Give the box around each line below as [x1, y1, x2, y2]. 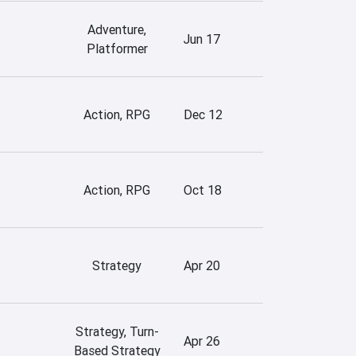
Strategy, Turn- [75, 323, 159, 339]
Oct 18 [184, 181, 222, 198]
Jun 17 [184, 30, 220, 47]
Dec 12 [184, 106, 222, 122]
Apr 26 [184, 332, 220, 349]
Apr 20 [184, 257, 220, 273]
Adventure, [87, 21, 146, 37]
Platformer [86, 40, 148, 56]
